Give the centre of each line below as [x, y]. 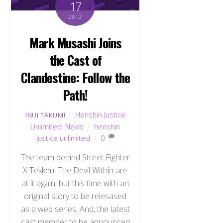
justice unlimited [63, 138]
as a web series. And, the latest [75, 209]
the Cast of [75, 60]
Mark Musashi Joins [75, 43]
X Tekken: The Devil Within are [75, 170]
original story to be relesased [75, 196]
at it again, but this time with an [75, 183]
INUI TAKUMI [46, 115]
